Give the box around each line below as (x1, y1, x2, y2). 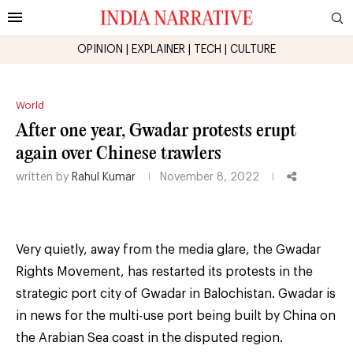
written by (16, 171, 72, 183)
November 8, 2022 (160, 171, 259, 183)
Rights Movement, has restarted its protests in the (16, 265, 313, 278)
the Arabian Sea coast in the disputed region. (16, 331, 283, 344)
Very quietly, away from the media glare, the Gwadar (16, 243, 321, 256)
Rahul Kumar (72, 171, 136, 183)
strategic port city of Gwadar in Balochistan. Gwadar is (16, 287, 336, 300)
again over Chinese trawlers (16, 144, 221, 163)
